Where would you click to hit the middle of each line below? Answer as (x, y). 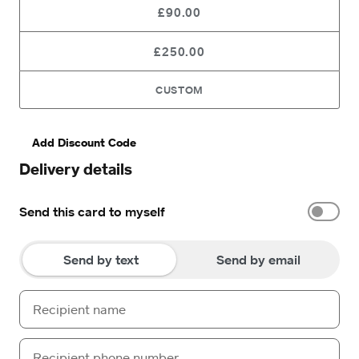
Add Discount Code (84, 142)
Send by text (101, 260)
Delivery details (76, 169)
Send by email (258, 260)
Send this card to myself (92, 212)
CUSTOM (179, 90)
